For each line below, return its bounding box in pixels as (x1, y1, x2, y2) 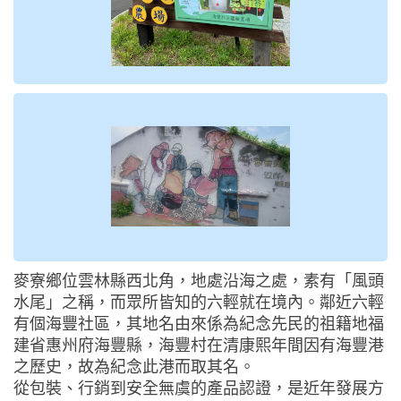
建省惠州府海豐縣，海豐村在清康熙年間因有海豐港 (13, 336, 384, 354)
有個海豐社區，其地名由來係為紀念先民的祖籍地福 (13, 314, 384, 333)
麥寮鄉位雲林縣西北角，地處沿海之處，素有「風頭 (13, 271, 384, 290)
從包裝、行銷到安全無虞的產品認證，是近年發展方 (13, 379, 384, 397)
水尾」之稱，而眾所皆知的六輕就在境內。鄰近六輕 (13, 293, 384, 311)
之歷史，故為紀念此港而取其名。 (13, 357, 255, 376)
